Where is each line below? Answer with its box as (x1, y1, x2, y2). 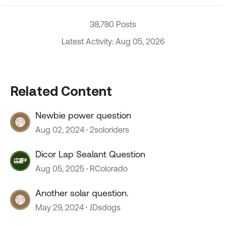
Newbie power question (35, 110, 131, 121)
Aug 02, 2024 (35, 125, 84, 134)
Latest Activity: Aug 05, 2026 (62, 37, 164, 46)
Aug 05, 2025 (35, 164, 84, 173)
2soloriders (90, 125, 129, 134)
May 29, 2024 (35, 203, 84, 212)
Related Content (10, 83, 112, 98)
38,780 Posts (90, 20, 136, 29)
